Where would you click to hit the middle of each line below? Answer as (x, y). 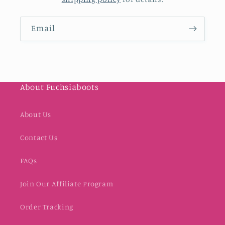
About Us (36, 115)
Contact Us (39, 138)
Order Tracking (47, 207)
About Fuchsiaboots (60, 87)
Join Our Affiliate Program (67, 184)
